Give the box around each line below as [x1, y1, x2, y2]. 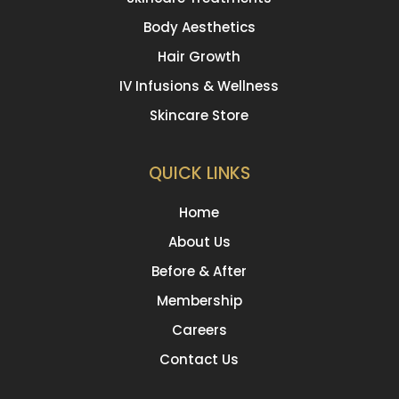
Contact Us [159, 350, 240, 370]
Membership [156, 291, 242, 311]
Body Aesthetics [142, 18, 256, 37]
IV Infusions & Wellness [119, 77, 280, 96]
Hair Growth [158, 47, 241, 67]
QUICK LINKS [148, 161, 250, 186]
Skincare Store [150, 106, 249, 126]
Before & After [151, 262, 248, 281]
